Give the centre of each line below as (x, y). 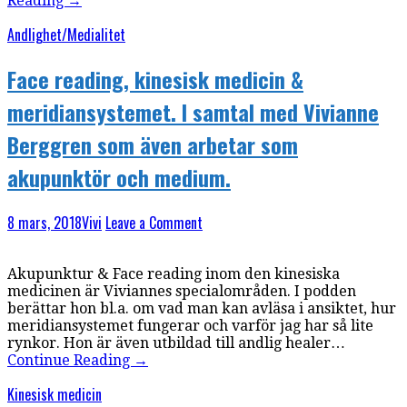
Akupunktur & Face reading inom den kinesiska (174, 274)
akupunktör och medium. (119, 178)
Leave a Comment (154, 223)
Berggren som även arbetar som (153, 145)
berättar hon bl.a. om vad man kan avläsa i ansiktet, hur (202, 309)
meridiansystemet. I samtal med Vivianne (193, 112)
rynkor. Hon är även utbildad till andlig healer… (176, 343)
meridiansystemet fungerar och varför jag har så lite (190, 326)
